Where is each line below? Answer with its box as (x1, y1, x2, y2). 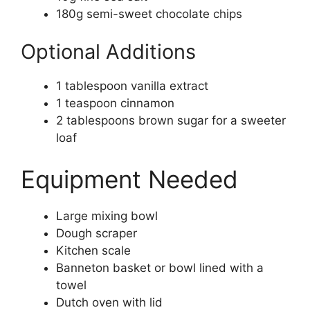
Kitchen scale (56, 243, 131, 257)
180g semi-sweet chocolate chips (56, 6, 242, 21)
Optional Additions (21, 39, 196, 64)
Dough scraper (56, 226, 137, 240)
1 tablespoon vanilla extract (56, 79, 208, 93)
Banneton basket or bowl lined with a (56, 260, 264, 275)
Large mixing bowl (56, 208, 158, 223)
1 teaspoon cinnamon (56, 96, 174, 111)
